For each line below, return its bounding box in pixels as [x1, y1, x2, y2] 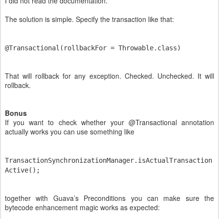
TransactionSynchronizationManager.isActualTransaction [5, 156, 212, 164]
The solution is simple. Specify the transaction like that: [5, 14, 174, 24]
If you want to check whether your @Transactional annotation [5, 117, 214, 127]
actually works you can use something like [5, 127, 134, 136]
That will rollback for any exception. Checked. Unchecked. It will [5, 71, 214, 81]
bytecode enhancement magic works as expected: [5, 202, 160, 212]
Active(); [5, 166, 40, 174]
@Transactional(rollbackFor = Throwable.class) [5, 44, 181, 52]
